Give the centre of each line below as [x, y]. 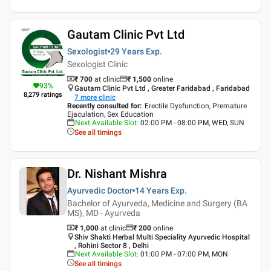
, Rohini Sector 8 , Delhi [112, 245]
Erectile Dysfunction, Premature [196, 106]
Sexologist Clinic [97, 64]
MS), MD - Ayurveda [104, 213]
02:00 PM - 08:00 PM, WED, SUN [192, 122]
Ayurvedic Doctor [100, 190]
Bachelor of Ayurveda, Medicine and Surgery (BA [157, 203]
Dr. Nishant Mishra [117, 173]
